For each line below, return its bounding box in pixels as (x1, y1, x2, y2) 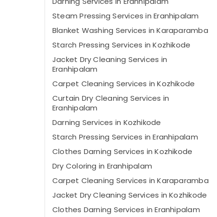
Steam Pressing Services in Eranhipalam (52, 11, 199, 21)
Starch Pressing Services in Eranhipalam (52, 132, 198, 142)
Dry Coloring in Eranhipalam (52, 161, 153, 171)
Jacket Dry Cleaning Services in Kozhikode (52, 190, 207, 200)
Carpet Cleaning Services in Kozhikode (52, 78, 195, 89)
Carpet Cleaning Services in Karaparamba (52, 175, 209, 186)
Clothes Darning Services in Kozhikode (52, 146, 193, 156)
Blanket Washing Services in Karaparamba (52, 25, 208, 35)
